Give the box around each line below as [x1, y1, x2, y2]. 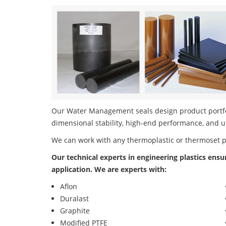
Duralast [60, 194, 89, 204]
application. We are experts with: [51, 164, 166, 175]
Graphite [60, 206, 90, 216]
